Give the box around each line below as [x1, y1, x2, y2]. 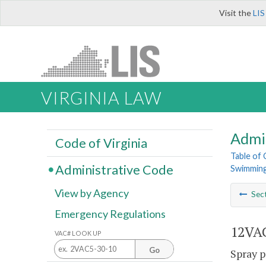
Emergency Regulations [55, 207, 166, 221]
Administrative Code [55, 161, 173, 178]
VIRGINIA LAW [41, 88, 161, 109]
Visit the [219, 8, 253, 18]
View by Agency [55, 186, 129, 200]
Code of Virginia [55, 135, 147, 151]
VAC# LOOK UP [55, 229, 102, 237]
